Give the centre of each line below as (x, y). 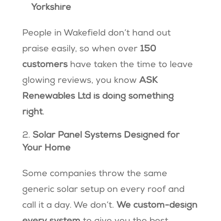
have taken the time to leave (131, 65)
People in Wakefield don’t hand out (96, 34)
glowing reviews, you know (80, 81)
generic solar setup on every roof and (103, 190)
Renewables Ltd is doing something (98, 97)
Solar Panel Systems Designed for (106, 136)
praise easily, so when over (81, 50)
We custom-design (157, 206)
